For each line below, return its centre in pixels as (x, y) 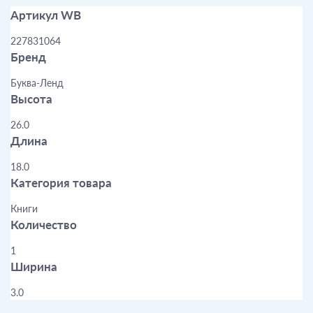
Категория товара (61, 182)
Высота (31, 99)
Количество (44, 224)
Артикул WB (46, 15)
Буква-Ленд (37, 82)
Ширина (34, 266)
